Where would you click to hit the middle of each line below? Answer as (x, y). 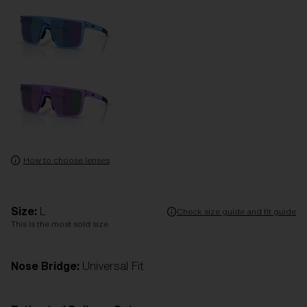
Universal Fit (113, 266)
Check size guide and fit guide (236, 211)
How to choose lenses (66, 160)
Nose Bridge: (47, 266)
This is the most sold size (60, 224)
